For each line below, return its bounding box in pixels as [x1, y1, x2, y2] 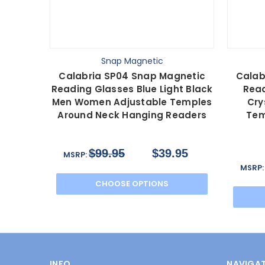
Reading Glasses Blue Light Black [51, 82, 213, 95]
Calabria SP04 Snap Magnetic [59, 69, 205, 82]
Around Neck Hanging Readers [57, 108, 206, 121]
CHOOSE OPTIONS [95, 177, 169, 189]
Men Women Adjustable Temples [51, 95, 212, 108]
